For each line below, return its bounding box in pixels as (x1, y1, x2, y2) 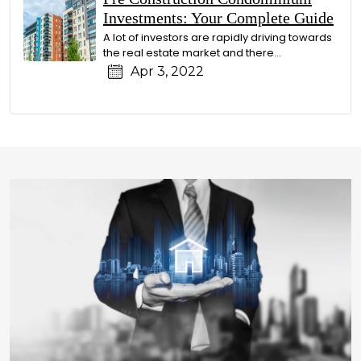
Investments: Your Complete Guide (103, 9, 334, 27)
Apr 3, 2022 (127, 64, 204, 80)
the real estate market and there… (103, 45, 281, 60)
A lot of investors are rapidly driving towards (103, 30, 332, 45)
